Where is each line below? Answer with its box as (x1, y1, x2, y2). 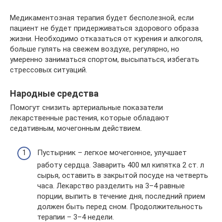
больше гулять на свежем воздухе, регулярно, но (10, 45, 179, 54)
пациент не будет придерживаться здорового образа (10, 24, 199, 33)
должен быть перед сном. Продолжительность (37, 202, 203, 211)
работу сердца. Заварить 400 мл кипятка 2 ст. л (37, 160, 204, 169)
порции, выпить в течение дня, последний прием (37, 191, 205, 201)
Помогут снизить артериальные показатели (10, 103, 163, 112)
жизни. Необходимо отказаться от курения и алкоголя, (10, 34, 203, 43)
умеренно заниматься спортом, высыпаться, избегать (10, 55, 199, 64)
